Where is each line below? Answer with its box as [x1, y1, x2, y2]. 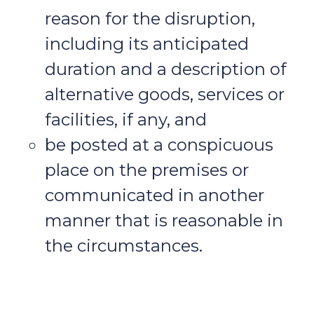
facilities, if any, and [45, 109, 207, 130]
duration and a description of [45, 59, 287, 80]
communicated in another [45, 185, 264, 206]
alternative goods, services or [45, 84, 285, 105]
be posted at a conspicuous [45, 135, 273, 156]
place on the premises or [45, 160, 249, 181]
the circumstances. [45, 235, 203, 257]
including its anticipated [45, 34, 249, 55]
